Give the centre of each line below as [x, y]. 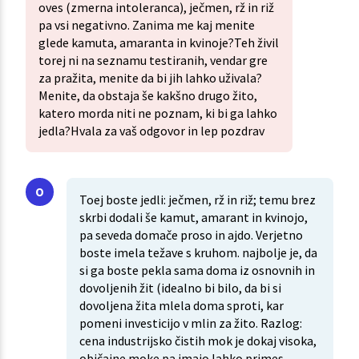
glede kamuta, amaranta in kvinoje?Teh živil [159, 43]
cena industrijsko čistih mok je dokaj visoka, [198, 341]
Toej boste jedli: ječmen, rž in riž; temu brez [198, 200]
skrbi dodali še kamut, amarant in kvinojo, [194, 218]
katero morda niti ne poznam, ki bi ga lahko [158, 113]
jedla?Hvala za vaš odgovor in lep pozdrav [151, 131]
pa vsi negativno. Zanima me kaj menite [147, 25]
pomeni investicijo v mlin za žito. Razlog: [191, 323]
